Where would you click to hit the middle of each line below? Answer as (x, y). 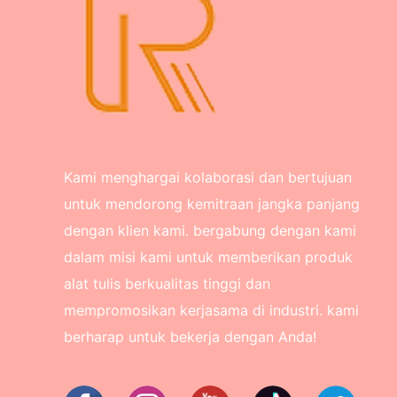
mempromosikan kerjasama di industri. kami (211, 311)
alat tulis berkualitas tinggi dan (167, 284)
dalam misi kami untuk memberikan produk (208, 257)
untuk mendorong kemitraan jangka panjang (212, 204)
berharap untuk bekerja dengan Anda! (190, 337)
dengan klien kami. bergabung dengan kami (210, 231)
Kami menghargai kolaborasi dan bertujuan (208, 178)
